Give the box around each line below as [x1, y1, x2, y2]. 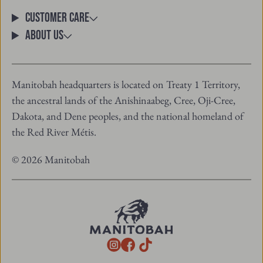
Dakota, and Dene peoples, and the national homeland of [12, 109, 244, 123]
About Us [25, 27, 64, 43]
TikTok [156, 234, 192, 251]
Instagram [121, 238, 167, 254]
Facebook [135, 238, 178, 254]
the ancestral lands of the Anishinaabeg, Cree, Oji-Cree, [12, 93, 235, 107]
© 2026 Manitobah [12, 152, 90, 166]
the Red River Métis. [12, 124, 96, 139]
